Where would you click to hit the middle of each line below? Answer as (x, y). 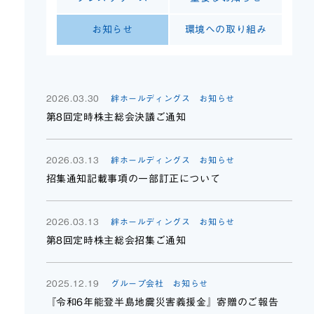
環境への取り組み (226, 29)
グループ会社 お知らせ (159, 283)
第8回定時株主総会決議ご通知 (116, 117)
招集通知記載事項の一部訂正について (133, 179)
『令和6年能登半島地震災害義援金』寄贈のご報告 (162, 302)
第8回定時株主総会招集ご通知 (116, 240)
